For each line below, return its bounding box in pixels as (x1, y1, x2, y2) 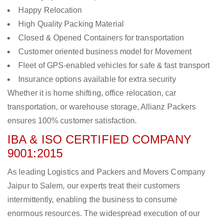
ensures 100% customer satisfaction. (7, 116, 137, 125)
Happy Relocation (18, 6, 82, 15)
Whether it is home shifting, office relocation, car (7, 89, 177, 98)
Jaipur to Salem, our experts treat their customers (7, 182, 181, 190)
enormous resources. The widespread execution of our (7, 209, 200, 218)
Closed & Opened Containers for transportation (18, 34, 184, 42)
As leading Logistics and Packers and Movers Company (7, 168, 206, 177)
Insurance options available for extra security (18, 75, 176, 84)
